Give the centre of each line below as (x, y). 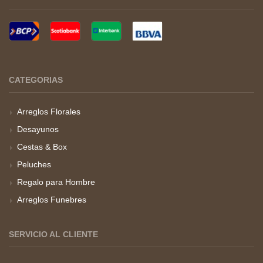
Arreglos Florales (49, 112)
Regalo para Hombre (56, 182)
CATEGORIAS (36, 80)
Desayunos (38, 129)
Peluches (34, 164)
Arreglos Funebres (52, 200)
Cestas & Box (42, 147)
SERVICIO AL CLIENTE (53, 234)
